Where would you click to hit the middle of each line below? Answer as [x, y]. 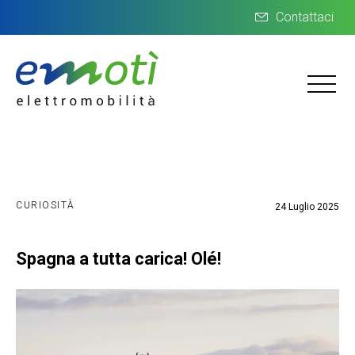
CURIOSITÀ [46, 205]
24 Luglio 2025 [307, 206]
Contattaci [305, 17]
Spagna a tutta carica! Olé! [118, 259]
